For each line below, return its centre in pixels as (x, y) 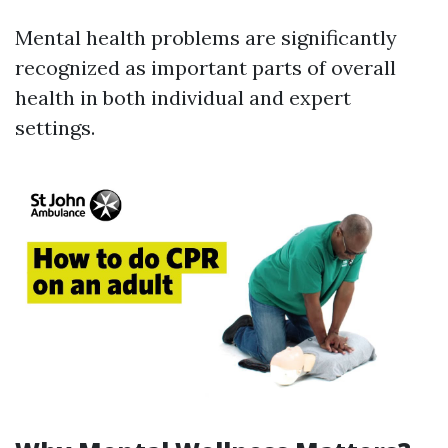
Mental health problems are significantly (206, 38)
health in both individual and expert (183, 98)
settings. (55, 128)
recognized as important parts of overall (205, 68)
